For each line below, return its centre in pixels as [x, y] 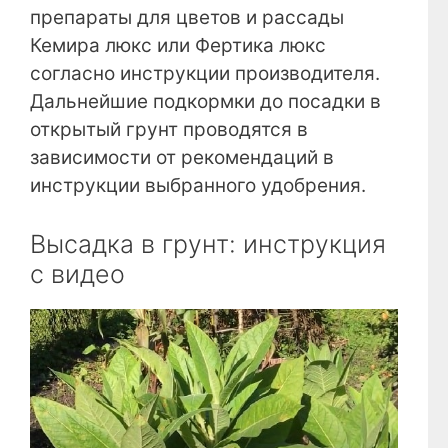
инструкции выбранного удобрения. [198, 186]
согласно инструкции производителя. [205, 74]
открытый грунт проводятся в [169, 130]
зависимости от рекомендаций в [182, 158]
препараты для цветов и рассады [187, 18]
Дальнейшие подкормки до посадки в [205, 102]
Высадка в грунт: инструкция [208, 243]
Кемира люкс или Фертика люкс [178, 46]
